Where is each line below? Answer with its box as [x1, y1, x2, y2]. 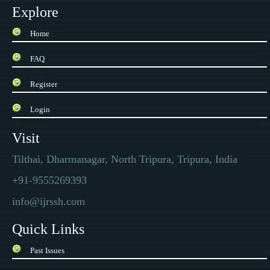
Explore [12, 4, 58, 20]
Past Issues [30, 246, 64, 255]
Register [30, 80, 57, 89]
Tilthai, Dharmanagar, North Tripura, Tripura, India [12, 153, 237, 165]
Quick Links [12, 221, 84, 237]
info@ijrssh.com [12, 195, 85, 207]
